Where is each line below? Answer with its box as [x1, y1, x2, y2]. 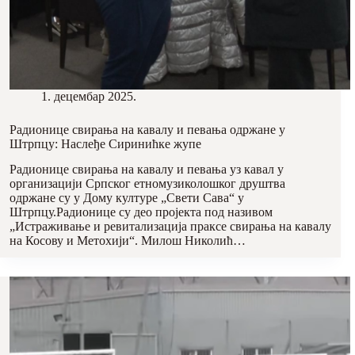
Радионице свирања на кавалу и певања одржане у [10, 122, 285, 136]
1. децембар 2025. [41, 89, 136, 103]
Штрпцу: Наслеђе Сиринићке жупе [10, 136, 201, 151]
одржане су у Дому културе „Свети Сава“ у [10, 191, 244, 205]
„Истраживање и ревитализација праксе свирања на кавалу [10, 219, 331, 234]
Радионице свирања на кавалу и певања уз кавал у [10, 162, 284, 177]
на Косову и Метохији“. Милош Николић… [10, 234, 246, 248]
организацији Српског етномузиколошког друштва [10, 177, 285, 191]
